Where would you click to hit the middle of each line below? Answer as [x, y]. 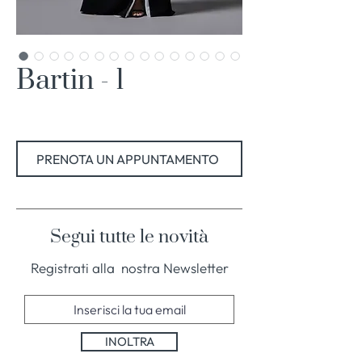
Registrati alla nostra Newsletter [129, 268]
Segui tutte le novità [129, 237]
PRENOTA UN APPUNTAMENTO [128, 159]
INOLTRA [129, 341]
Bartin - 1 [70, 81]
